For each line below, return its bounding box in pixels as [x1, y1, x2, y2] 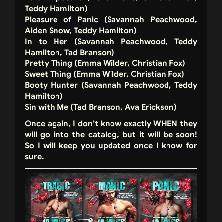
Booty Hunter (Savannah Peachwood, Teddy [25, 80, 197, 91]
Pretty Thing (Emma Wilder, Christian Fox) [25, 58, 185, 69]
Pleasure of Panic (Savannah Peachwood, [25, 15, 197, 25]
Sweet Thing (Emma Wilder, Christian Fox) [25, 69, 184, 80]
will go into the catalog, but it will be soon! [25, 130, 197, 140]
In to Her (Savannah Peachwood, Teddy [25, 37, 197, 47]
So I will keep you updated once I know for [25, 141, 197, 151]
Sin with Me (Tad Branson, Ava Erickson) [25, 102, 177, 112]
